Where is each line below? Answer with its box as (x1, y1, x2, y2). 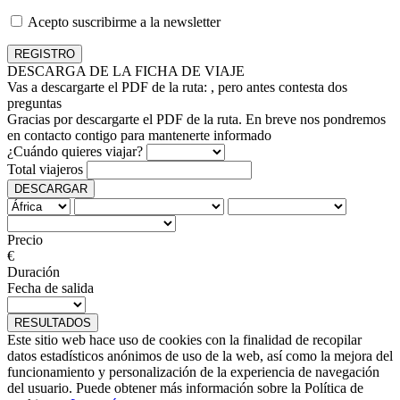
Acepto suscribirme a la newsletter (25, 14, 221, 30)
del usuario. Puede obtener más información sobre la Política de (7, 380, 363, 396)
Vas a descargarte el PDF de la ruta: (7, 79, 211, 96)
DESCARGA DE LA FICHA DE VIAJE (7, 63, 245, 79)
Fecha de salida (7, 280, 94, 296)
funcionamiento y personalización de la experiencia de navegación (7, 364, 379, 380)
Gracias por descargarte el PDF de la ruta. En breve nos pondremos (7, 112, 386, 128)
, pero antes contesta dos (211, 79, 347, 96)
